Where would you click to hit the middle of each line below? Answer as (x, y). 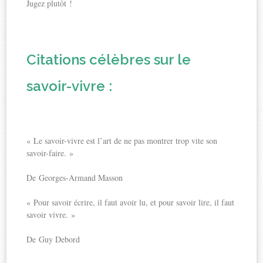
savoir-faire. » (50, 153)
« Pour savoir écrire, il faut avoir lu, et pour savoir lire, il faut (131, 202)
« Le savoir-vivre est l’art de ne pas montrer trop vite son (122, 140)
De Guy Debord (53, 239)
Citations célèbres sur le (109, 59)
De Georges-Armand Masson (75, 177)
